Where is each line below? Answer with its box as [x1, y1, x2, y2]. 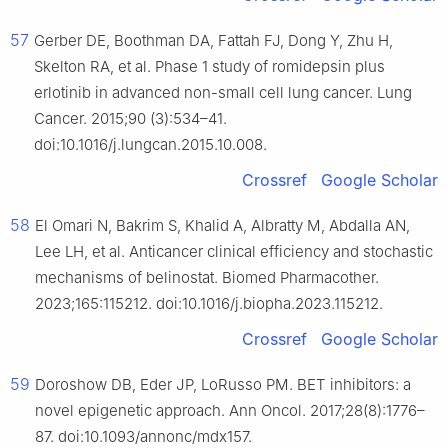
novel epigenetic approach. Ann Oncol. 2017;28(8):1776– [35, 401, 425, 421]
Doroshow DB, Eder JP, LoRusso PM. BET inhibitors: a [35, 375, 411, 395]
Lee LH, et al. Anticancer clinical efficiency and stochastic [35, 242, 433, 262]
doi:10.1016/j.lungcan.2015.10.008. [34, 135, 267, 155]
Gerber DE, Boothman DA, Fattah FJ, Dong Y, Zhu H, [34, 31, 393, 51]
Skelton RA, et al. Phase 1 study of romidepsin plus [34, 57, 385, 77]
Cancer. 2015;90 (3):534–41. [34, 109, 227, 129]
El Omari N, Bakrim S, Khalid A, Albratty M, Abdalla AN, [35, 216, 410, 236]
